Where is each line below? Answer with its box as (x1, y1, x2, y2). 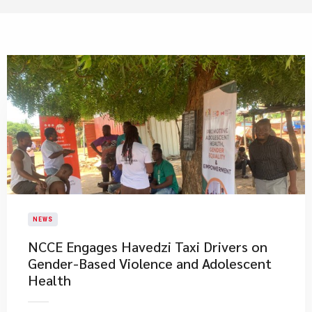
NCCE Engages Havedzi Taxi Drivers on (28, 237, 267, 256)
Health (28, 271, 71, 289)
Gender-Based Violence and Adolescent (28, 254, 272, 272)
